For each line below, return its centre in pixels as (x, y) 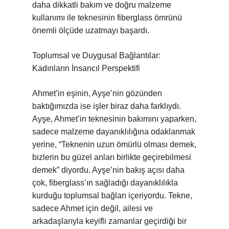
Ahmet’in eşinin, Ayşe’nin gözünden (97, 93)
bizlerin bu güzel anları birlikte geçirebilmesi (112, 157)
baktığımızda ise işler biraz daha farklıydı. (107, 106)
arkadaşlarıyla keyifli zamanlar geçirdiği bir (109, 221)
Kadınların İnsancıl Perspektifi (86, 68)
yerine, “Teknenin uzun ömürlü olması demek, (114, 144)
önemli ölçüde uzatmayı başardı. (91, 30)
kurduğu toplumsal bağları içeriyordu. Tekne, (112, 196)
